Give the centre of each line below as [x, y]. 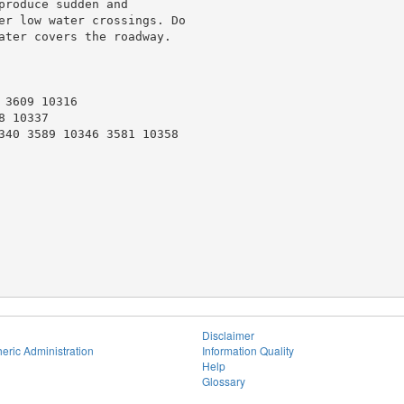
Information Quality [248, 350]
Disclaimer [228, 335]
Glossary [224, 381]
